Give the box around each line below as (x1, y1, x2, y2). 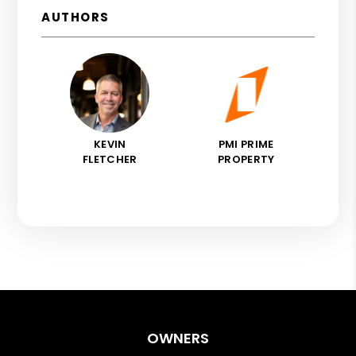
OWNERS (147, 327, 209, 348)
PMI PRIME (218, 136, 274, 152)
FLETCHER (82, 151, 137, 167)
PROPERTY (217, 151, 275, 167)
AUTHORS (41, 8, 110, 25)
